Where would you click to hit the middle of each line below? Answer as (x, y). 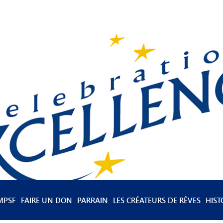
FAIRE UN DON (46, 200)
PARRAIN (92, 200)
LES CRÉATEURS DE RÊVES (157, 200)
